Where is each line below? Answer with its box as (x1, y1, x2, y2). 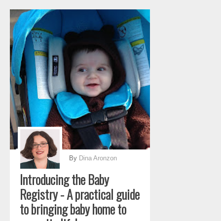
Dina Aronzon (79, 154, 117, 162)
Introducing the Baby (20, 170, 109, 189)
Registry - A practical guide (20, 184, 140, 204)
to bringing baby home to (20, 199, 126, 219)
